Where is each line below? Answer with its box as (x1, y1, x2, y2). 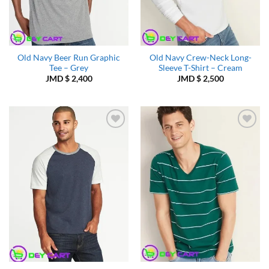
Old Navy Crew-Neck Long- (149, 52, 252, 62)
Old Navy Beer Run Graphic (17, 52, 120, 62)
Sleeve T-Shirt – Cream (158, 62, 243, 73)
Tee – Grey (49, 62, 88, 73)
